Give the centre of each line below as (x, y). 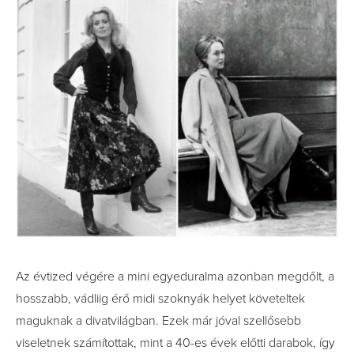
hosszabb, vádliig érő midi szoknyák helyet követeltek (160, 298)
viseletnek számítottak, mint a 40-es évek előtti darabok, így (175, 343)
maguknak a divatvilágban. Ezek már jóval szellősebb (158, 320)
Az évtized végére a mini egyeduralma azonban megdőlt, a (175, 276)
